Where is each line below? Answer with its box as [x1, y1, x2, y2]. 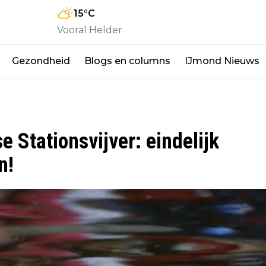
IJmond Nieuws [185, 55, 259, 66]
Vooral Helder [57, 24, 122, 36]
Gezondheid [12, 55, 70, 66]
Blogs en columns [84, 55, 170, 66]
